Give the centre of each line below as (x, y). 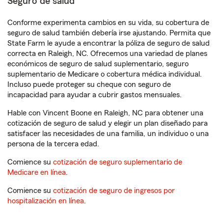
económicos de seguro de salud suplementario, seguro (98, 64)
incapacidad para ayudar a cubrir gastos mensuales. (95, 95)
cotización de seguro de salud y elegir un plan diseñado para (108, 123)
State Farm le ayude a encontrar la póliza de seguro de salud (109, 43)
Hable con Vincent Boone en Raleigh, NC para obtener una (105, 113)
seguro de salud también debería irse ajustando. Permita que (109, 33)
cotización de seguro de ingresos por (114, 191)
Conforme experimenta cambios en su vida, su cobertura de (108, 23)
